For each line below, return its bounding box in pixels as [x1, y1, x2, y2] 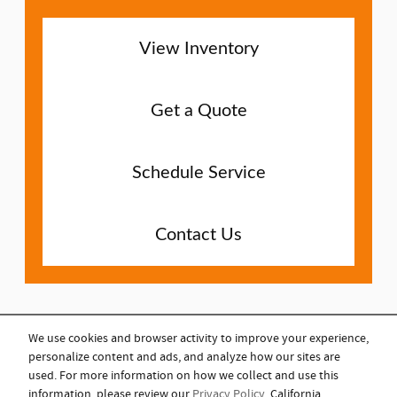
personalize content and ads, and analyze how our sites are [28, 349, 340, 366]
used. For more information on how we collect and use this [28, 368, 339, 385]
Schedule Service [131, 163, 266, 182]
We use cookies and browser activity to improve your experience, [28, 331, 369, 347]
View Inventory [138, 39, 259, 58]
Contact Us [155, 225, 242, 244]
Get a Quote [150, 101, 247, 120]
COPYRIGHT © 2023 [125, 353, 272, 370]
